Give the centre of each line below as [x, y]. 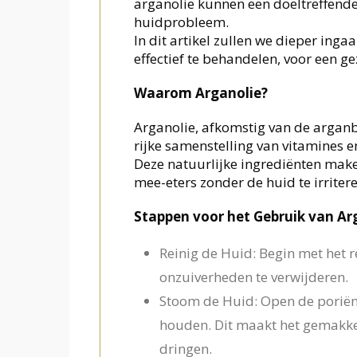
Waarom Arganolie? [200, 93]
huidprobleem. [181, 22]
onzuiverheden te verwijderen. [253, 277]
